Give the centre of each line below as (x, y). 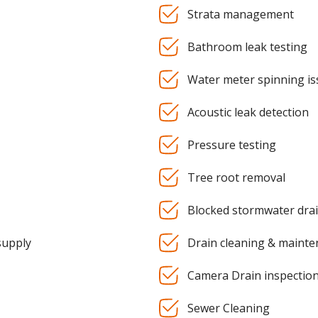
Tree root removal (236, 178)
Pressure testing (232, 145)
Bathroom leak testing (247, 47)
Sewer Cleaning (229, 308)
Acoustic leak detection (248, 113)
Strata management (241, 15)
